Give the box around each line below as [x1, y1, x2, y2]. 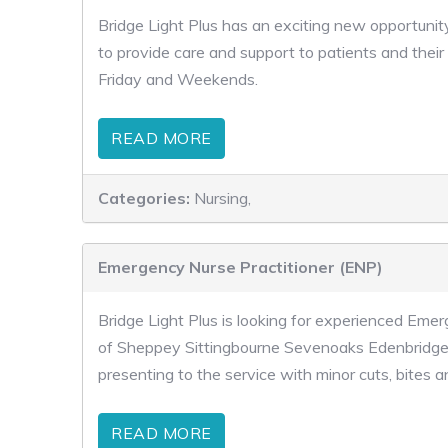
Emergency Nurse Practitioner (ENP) [98, 257, 383, 277]
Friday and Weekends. [98, 69, 258, 89]
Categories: [98, 188, 194, 208]
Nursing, [194, 188, 251, 208]
